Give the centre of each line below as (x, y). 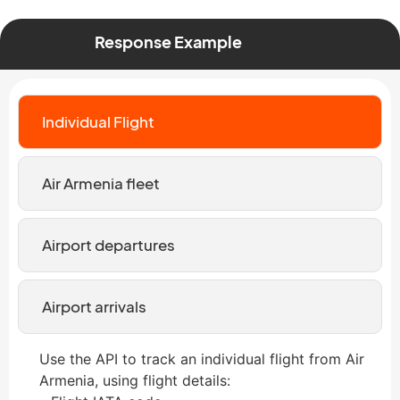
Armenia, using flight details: (135, 380)
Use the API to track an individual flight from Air (202, 358)
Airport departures (108, 244)
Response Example (168, 41)
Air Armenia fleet (100, 183)
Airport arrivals (94, 306)
